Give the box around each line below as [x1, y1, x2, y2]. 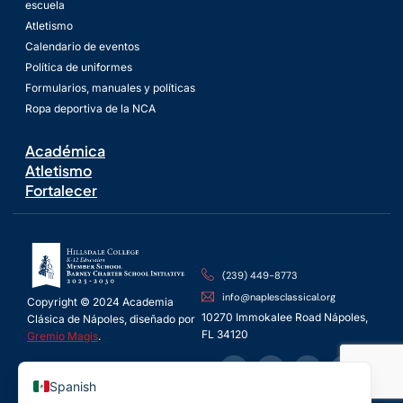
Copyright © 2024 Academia [27, 295, 174, 309]
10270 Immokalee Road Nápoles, [201, 309, 368, 324]
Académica [25, 140, 105, 160]
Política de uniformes [25, 59, 132, 74]
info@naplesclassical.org [221, 290, 336, 303]
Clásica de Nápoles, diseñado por [27, 312, 195, 327]
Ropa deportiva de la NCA [25, 101, 156, 115]
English [49, 348, 91, 364]
